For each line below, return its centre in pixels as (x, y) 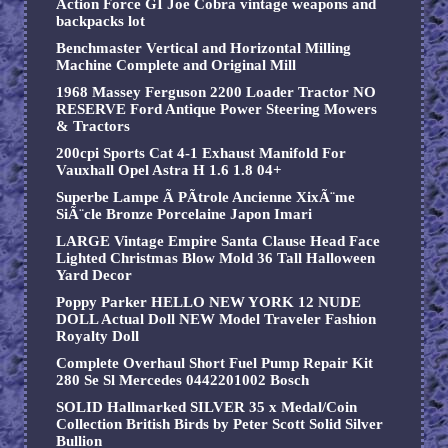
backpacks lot (100, 21)
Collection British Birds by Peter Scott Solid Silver (219, 424)
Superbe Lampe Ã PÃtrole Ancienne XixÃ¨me (205, 197)
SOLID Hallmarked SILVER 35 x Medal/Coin (206, 407)
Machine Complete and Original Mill (176, 65)
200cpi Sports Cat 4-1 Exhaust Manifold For (201, 153)
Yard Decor (94, 275)
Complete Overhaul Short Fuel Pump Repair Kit (214, 363)
